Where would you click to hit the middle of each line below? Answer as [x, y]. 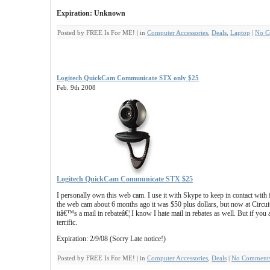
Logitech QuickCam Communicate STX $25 [125, 179]
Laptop [240, 33]
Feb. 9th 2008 [76, 87]
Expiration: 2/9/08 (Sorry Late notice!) [111, 239]
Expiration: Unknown [91, 13]
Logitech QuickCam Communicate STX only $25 [128, 78]
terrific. [67, 222]
